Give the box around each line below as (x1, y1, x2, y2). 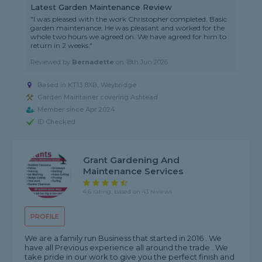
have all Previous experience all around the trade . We (25, 243, 229, 253)
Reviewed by (30, 58, 73, 67)
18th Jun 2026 (126, 58, 168, 67)
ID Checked (37, 118, 76, 126)
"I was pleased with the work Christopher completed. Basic (30, 15, 227, 24)
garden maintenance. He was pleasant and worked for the (30, 23, 225, 33)
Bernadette (72, 58, 115, 67)
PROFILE (30, 212, 60, 221)
